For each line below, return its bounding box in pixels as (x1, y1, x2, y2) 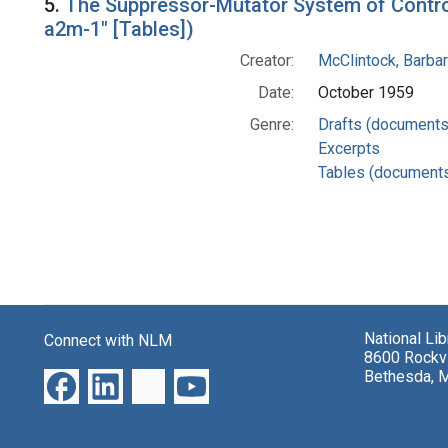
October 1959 (317, 83, 414, 103)
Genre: (249, 115, 294, 135)
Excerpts (317, 139, 380, 159)
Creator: (239, 51, 294, 71)
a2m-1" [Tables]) (44, 17, 194, 42)
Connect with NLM (44, 331, 172, 351)
